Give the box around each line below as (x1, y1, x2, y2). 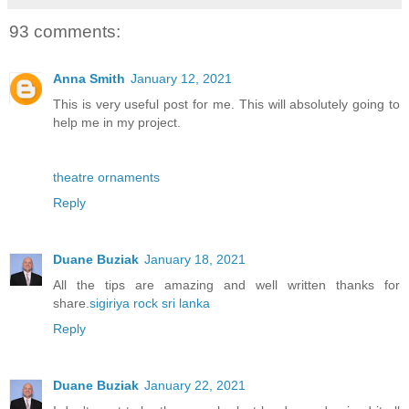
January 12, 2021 (131, 71, 232, 87)
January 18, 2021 (144, 252, 246, 267)
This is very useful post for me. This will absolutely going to (53, 97, 400, 112)
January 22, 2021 (144, 378, 246, 393)
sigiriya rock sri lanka (89, 296, 210, 311)
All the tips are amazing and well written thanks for (53, 278, 400, 293)
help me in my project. (53, 115, 181, 131)
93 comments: (9, 22, 121, 42)
